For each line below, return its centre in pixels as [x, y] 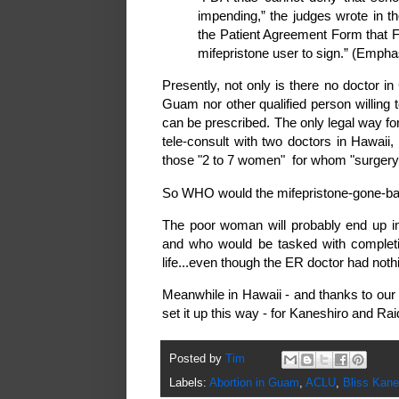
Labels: [189, 383]
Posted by [197, 358]
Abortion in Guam [254, 383]
